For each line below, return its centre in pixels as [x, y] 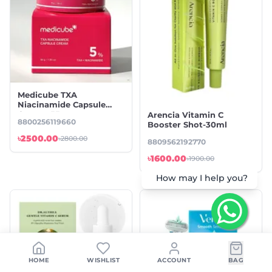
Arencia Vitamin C [185, 114]
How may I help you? [202, 178]
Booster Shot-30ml [187, 124]
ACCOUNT [174, 260]
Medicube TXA [47, 94]
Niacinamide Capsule [62, 104]
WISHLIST [104, 260]
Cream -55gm [46, 114]
